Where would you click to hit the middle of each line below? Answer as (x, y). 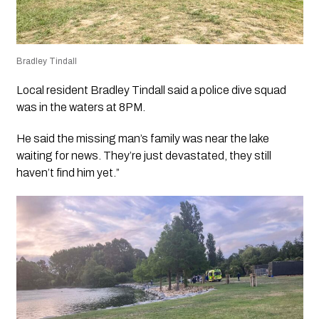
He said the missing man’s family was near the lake (142, 138)
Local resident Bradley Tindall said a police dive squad (151, 90)
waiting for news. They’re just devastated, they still (143, 155)
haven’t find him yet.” (68, 172)
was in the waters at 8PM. (80, 107)
